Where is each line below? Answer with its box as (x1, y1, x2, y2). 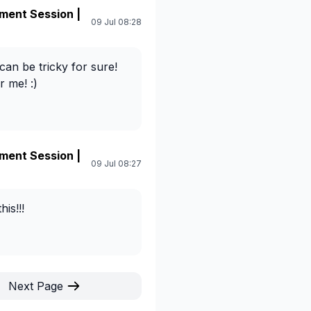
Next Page (8, 279, 63, 294)
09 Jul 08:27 (91, 158, 142, 169)
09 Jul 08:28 (91, 17, 142, 28)
